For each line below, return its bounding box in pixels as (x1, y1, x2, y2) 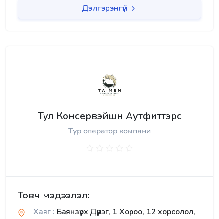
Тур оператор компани (68, 126, 151, 137)
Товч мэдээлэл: (18, 189, 89, 202)
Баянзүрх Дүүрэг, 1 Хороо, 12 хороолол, (55, 206, 195, 218)
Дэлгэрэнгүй (81, 3, 130, 14)
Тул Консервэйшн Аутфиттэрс (37, 109, 182, 123)
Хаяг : (33, 206, 55, 218)
